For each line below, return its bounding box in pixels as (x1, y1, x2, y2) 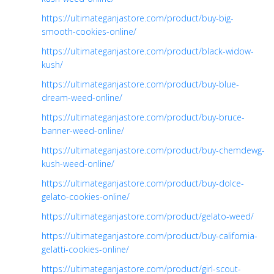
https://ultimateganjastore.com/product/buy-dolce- (42, 177, 244, 189)
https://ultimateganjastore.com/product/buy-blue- (42, 78, 239, 90)
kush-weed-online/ (42, 157, 114, 169)
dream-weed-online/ (42, 91, 122, 103)
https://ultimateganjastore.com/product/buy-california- (42, 229, 257, 242)
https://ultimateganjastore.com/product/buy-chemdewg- (42, 144, 265, 156)
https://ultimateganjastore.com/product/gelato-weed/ (42, 210, 254, 222)
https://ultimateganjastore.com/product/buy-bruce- (42, 111, 245, 123)
